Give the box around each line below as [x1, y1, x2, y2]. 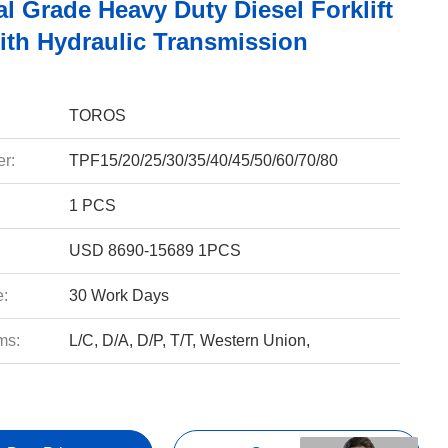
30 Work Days [68, 287, 169, 304]
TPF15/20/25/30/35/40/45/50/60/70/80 [68, 152, 338, 169]
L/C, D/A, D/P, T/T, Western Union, [68, 332, 310, 349]
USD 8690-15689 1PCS [68, 242, 241, 259]
